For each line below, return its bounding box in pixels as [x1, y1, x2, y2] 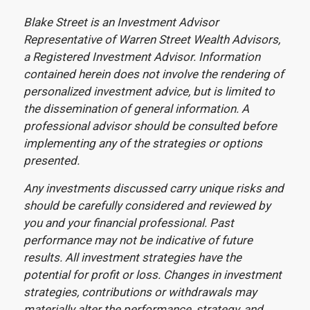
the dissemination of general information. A [23, 102, 249, 116]
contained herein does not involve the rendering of [23, 67, 284, 82]
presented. [23, 154, 80, 168]
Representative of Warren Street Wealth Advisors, [23, 33, 280, 47]
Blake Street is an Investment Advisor [23, 15, 219, 30]
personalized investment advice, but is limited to [23, 84, 275, 99]
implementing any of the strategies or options [23, 136, 262, 151]
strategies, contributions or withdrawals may [23, 284, 257, 299]
